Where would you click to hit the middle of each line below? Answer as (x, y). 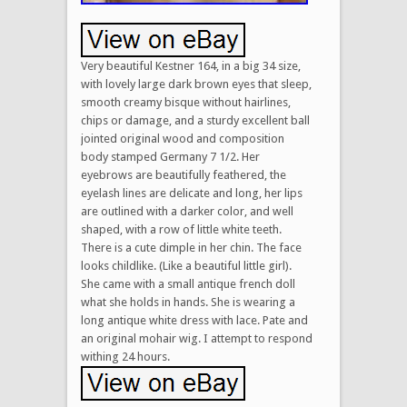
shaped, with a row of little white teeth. (181, 229)
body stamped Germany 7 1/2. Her (170, 156)
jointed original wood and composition (183, 138)
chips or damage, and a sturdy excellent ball (195, 120)
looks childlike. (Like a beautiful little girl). (186, 265)
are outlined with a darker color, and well (187, 211)
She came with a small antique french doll (188, 283)
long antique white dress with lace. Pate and (194, 320)
